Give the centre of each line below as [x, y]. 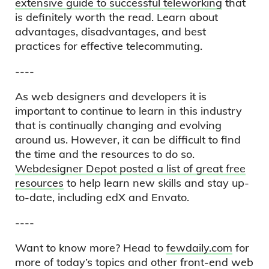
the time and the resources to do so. [105, 154]
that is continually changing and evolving [119, 125]
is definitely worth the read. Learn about [117, 17]
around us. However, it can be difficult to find [128, 140]
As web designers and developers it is [111, 96]
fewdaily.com [200, 248]
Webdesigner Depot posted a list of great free [131, 168]
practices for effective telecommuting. [109, 46]
